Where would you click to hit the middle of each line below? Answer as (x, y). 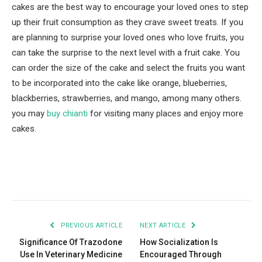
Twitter (77, 177)
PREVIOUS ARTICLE (90, 226)
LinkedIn (158, 177)
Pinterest (118, 177)
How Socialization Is (179, 242)
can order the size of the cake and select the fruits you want (128, 68)
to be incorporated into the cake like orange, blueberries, (119, 83)
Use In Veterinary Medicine (71, 255)
